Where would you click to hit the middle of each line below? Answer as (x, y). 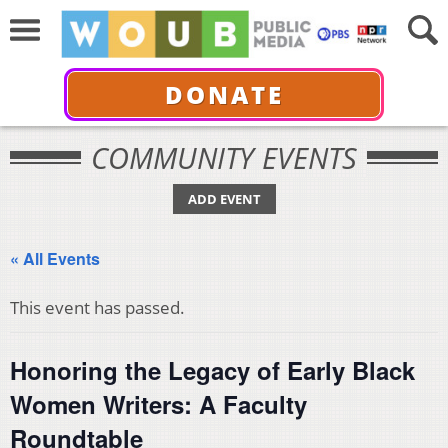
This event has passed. (97, 307)
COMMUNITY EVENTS (224, 157)
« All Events (55, 258)
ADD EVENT (224, 199)
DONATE (224, 94)
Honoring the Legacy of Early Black (212, 370)
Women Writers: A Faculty (158, 404)
